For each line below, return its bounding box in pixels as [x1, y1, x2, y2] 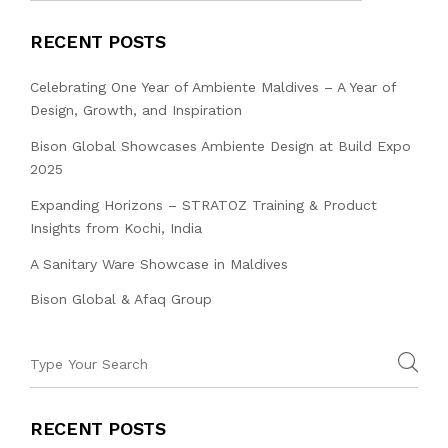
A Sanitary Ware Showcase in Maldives [30, 255, 288, 272]
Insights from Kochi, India [30, 219, 202, 236]
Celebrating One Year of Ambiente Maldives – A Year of [30, 79, 396, 96]
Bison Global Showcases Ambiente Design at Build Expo [30, 138, 411, 155]
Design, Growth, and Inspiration [30, 102, 242, 119]
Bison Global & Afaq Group [30, 291, 212, 308]
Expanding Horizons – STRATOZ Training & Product [30, 196, 377, 213]
